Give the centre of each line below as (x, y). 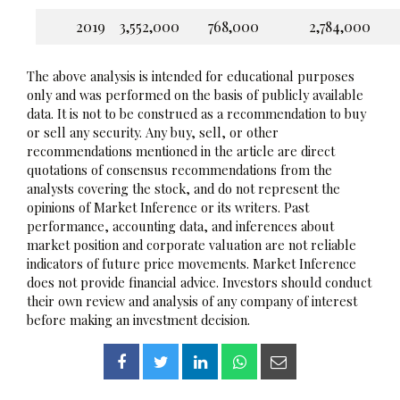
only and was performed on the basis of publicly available (195, 94)
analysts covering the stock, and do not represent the (183, 188)
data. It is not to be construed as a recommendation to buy (196, 113)
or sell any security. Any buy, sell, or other (153, 132)
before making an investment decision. (138, 319)
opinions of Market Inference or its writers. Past (168, 207)
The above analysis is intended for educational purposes (191, 75)
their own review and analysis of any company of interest (192, 300)
